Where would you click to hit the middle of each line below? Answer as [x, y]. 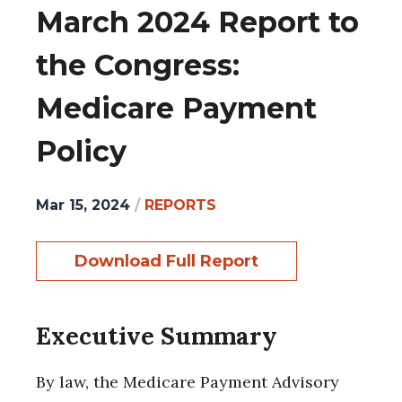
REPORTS [180, 205]
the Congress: [138, 66]
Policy [81, 152]
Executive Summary [157, 335]
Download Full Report [166, 261]
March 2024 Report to [197, 22]
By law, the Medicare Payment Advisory [188, 382]
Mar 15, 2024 [83, 205]
